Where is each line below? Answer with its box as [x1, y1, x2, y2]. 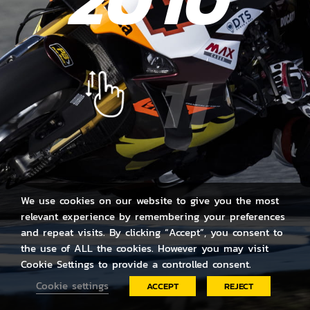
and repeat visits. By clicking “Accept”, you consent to [21, 225, 283, 240]
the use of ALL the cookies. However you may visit [21, 241, 268, 256]
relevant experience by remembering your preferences [21, 209, 285, 224]
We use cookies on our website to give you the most [21, 193, 279, 208]
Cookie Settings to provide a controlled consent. [21, 257, 251, 272]
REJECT [224, 280, 253, 293]
